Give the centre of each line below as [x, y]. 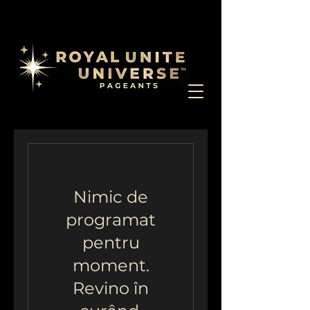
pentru [111, 243]
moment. [111, 265]
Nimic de [111, 197]
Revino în [111, 288]
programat [111, 220]
